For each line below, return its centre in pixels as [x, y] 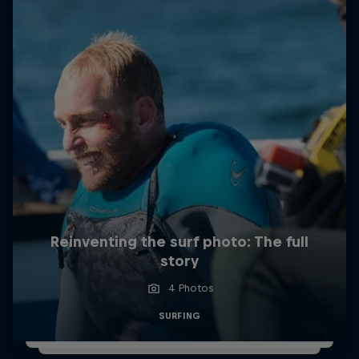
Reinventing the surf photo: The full [179, 241]
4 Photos [190, 288]
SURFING [179, 315]
